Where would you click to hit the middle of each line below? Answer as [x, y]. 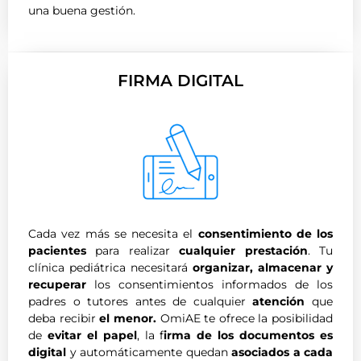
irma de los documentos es [249, 335]
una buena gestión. [82, 11]
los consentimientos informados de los [210, 284]
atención [279, 301]
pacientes [57, 250]
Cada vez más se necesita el [113, 233]
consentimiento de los [265, 233]
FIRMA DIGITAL [180, 80]
